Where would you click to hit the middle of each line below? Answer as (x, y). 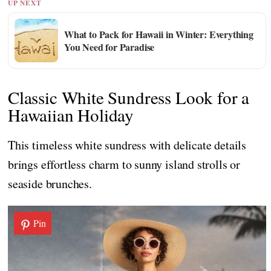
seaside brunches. (50, 184)
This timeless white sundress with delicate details (127, 145)
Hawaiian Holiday (71, 115)
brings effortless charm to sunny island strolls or (124, 165)
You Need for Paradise (109, 47)
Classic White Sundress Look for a (129, 97)
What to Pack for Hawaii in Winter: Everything (159, 34)
